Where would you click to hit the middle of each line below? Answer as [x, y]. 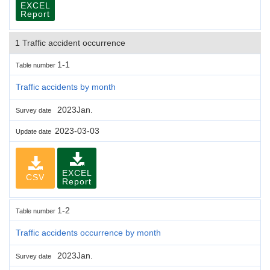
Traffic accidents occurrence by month [88, 232]
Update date [35, 131]
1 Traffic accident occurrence [70, 42]
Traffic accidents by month [66, 86]
